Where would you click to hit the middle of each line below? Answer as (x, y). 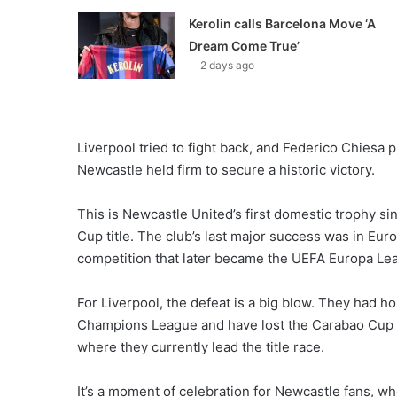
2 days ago (227, 66)
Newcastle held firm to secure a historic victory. (226, 170)
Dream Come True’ (244, 46)
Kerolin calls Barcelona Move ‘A (282, 24)
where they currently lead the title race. (201, 347)
